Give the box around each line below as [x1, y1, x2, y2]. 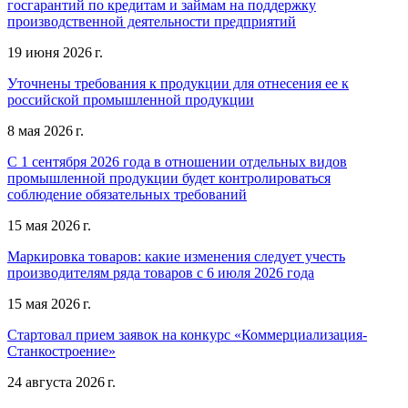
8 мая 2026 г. [7, 122, 84, 138]
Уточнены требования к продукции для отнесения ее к [7, 75, 349, 91]
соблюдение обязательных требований [7, 186, 247, 202]
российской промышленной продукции [7, 91, 254, 107]
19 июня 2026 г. [7, 44, 103, 60]
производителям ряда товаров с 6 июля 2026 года [7, 264, 314, 280]
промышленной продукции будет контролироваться [7, 169, 331, 186]
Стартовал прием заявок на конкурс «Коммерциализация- [7, 326, 367, 342]
